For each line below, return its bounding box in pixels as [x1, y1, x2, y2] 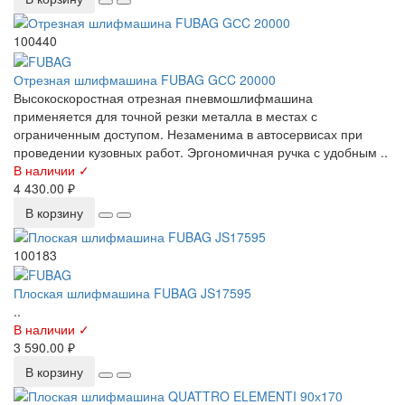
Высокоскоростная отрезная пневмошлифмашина [14, 88, 313, 107]
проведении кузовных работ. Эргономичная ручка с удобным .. [14, 142, 388, 161]
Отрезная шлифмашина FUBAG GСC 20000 [14, 70, 276, 89]
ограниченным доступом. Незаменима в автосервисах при [14, 124, 363, 143]
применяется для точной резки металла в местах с [14, 106, 317, 125]
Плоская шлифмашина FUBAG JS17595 [14, 283, 251, 302]
